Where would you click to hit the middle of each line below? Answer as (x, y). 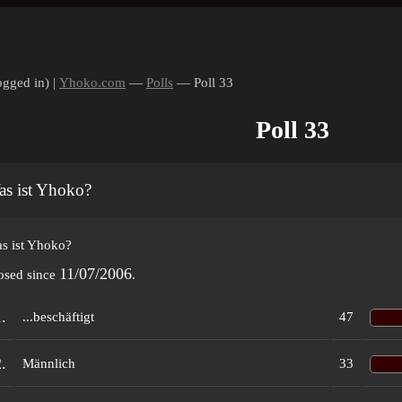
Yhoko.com (92, 83)
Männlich (49, 363)
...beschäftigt (58, 317)
